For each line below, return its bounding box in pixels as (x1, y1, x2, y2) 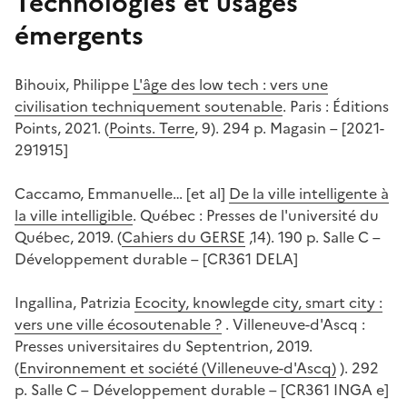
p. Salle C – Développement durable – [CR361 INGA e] (15, 379, 389, 402)
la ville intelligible (15, 204, 133, 227)
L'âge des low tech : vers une (133, 74, 328, 96)
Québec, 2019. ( (15, 226, 122, 249)
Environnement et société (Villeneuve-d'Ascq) (19, 357, 336, 380)
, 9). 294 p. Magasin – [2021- (194, 117, 384, 140)
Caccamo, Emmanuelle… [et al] (15, 183, 229, 205)
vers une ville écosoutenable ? (15, 313, 222, 336)
